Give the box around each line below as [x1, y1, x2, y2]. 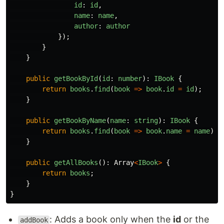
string [134, 116, 158, 124]
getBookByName [54, 116, 106, 124]
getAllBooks [54, 158, 98, 166]
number [118, 74, 142, 82]
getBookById [54, 74, 98, 82]
